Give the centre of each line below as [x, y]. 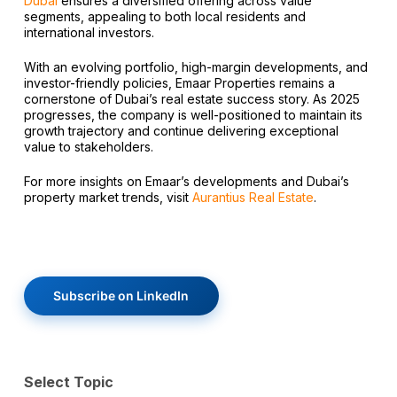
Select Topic [68, 381]
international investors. [89, 32]
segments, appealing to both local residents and [164, 16]
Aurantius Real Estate [253, 197]
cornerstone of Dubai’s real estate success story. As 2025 [191, 98]
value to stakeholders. [88, 146]
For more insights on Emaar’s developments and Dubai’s [186, 181]
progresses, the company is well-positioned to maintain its [193, 114]
